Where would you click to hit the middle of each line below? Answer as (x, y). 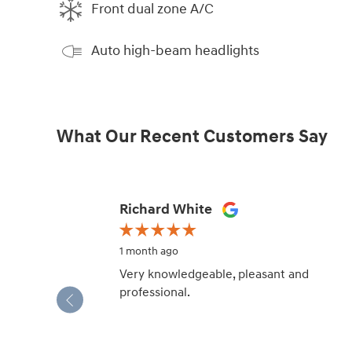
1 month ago (149, 251)
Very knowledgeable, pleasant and (214, 274)
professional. (155, 292)
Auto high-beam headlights (175, 51)
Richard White (166, 209)
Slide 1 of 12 (128, 207)
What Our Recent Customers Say (192, 136)
